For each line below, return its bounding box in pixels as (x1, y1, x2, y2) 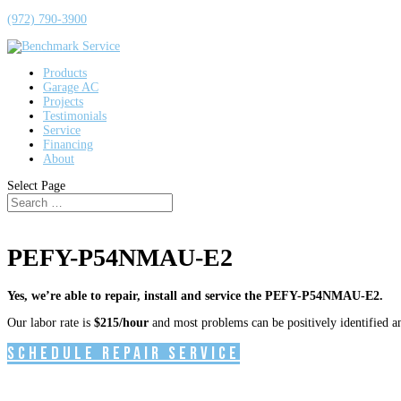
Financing (43, 138, 93, 151)
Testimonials (43, 109, 107, 123)
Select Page (7, 179, 65, 192)
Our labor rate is (7, 315, 94, 329)
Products (43, 66, 87, 80)
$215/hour (94, 315, 149, 329)
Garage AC (43, 81, 98, 94)
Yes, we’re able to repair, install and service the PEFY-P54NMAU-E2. (7, 288, 383, 303)
